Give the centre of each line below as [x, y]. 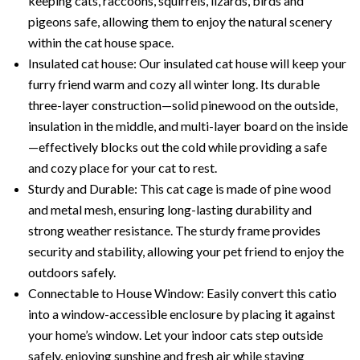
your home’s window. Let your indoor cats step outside [176, 335]
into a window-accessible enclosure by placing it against [182, 314]
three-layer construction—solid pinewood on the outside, [183, 105]
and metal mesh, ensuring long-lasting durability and [170, 210]
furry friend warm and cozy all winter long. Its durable [174, 84]
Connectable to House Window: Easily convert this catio [182, 293]
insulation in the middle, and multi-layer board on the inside [188, 126]
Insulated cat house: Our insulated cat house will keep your [187, 63]
